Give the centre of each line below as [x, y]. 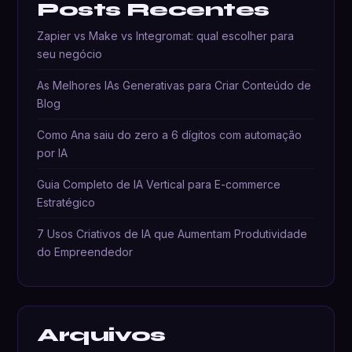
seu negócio [70, 54]
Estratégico [66, 203]
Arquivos [101, 335]
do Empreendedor [85, 252]
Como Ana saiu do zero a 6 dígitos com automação [170, 135]
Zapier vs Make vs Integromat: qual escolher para [166, 36]
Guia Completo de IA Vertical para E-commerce [159, 185]
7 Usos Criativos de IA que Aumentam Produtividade [172, 234]
